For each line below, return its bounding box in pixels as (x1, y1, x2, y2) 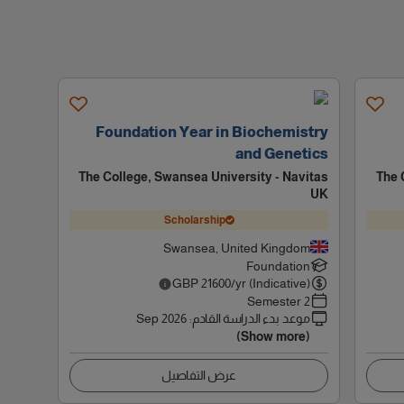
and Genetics (235, 146, 329, 161)
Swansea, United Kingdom (163, 241, 311, 255)
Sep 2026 (136, 311, 188, 326)
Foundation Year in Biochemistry (96, 124, 329, 140)
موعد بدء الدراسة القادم (192, 311, 311, 326)
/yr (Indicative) (231, 276, 311, 290)
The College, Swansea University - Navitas (78, 170, 329, 184)
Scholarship (163, 213, 225, 226)
